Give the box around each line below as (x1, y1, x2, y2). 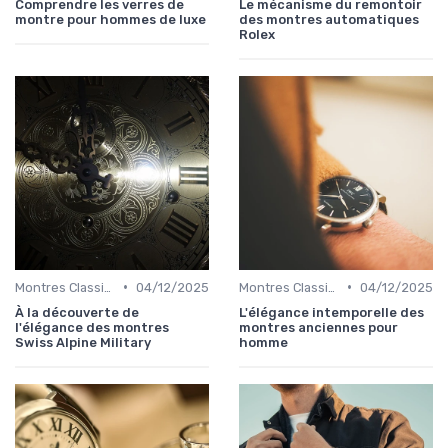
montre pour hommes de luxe (15, 11, 206, 27)
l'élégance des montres (15, 319, 169, 335)
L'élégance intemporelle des (239, 304, 424, 320)
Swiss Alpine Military (15, 334, 151, 350)
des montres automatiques (239, 11, 419, 27)
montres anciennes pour (239, 319, 398, 335)
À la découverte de (15, 304, 139, 320)
